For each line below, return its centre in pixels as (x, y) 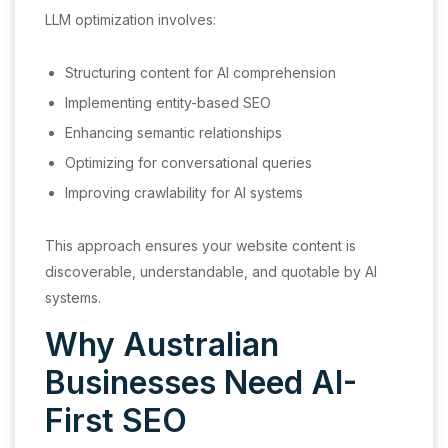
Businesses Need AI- (201, 382)
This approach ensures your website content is (200, 245)
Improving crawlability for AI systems (184, 192)
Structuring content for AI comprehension (200, 72)
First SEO (116, 420)
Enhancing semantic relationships (173, 132)
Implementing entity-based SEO (168, 102)
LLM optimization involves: (130, 19)
